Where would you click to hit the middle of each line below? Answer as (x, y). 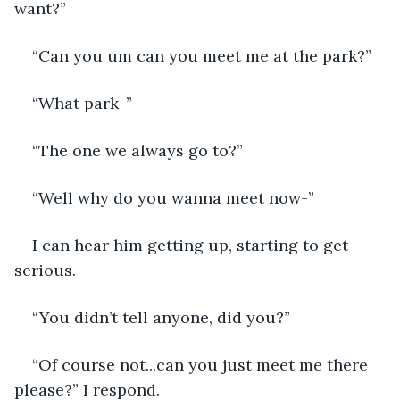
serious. (45, 270)
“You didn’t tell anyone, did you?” (161, 317)
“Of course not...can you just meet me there (202, 364)
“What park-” (82, 103)
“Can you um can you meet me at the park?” (202, 55)
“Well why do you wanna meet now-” (173, 197)
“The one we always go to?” (137, 150)
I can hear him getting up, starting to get (192, 245)
